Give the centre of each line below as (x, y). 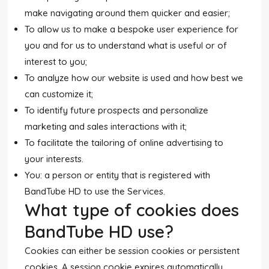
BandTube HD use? (99, 231)
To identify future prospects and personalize (117, 110)
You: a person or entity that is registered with (118, 175)
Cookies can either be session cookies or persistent (132, 251)
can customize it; (59, 94)
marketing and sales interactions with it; (106, 126)
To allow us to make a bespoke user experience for (132, 29)
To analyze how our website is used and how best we (134, 78)
